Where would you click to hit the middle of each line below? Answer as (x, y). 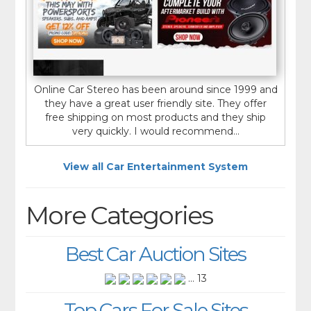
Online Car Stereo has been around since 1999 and (155, 89)
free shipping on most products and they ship (155, 117)
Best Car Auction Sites (155, 254)
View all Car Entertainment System (155, 166)
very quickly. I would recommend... (155, 131)
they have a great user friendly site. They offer (155, 103)
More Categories (119, 215)
